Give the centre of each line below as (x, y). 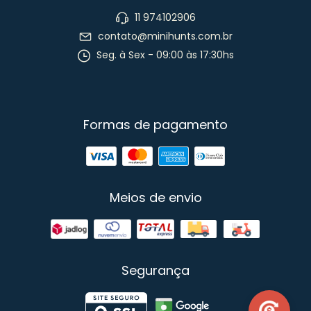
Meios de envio (155, 197)
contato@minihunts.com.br (165, 36)
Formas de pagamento (155, 124)
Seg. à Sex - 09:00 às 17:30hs (163, 55)
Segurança (155, 270)
